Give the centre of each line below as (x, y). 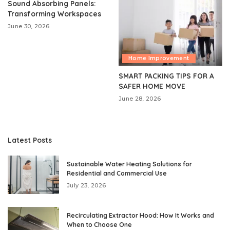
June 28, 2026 (140, 99)
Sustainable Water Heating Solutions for (129, 164)
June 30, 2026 (29, 26)
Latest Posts (30, 140)
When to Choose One (99, 225)
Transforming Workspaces (54, 13)
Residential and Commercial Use (117, 174)
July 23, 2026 (87, 186)
